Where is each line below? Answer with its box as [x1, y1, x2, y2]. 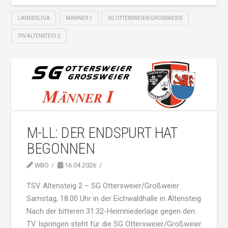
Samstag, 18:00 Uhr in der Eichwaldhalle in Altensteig [26, 193, 201, 203]
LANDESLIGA [17, 15, 50, 21]
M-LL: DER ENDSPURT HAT [26, 124, 177, 141]
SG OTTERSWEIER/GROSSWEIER [108, 15, 180, 21]
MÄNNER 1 [66, 15, 93, 21]
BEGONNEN [26, 139, 95, 157]
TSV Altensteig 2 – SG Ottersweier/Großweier [26, 181, 179, 190]
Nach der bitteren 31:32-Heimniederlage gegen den [26, 206, 195, 216]
